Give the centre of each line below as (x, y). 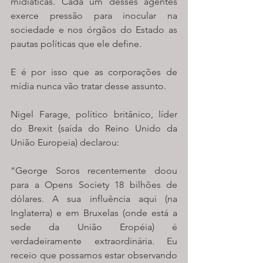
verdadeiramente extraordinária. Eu (94, 241)
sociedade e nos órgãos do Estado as (94, 30)
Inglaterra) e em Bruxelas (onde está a (94, 213)
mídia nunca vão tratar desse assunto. (88, 86)
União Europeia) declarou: (65, 143)
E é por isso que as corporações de (94, 72)
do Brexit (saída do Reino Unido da (94, 129)
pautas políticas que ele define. (76, 44)
